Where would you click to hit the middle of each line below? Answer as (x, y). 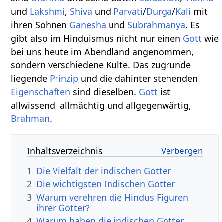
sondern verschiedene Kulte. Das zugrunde (101, 65)
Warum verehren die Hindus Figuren (112, 197)
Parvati (128, 11)
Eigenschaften (41, 91)
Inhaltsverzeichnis (65, 150)
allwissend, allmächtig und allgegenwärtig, (101, 105)
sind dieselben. (105, 91)
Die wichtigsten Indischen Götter (106, 184)
